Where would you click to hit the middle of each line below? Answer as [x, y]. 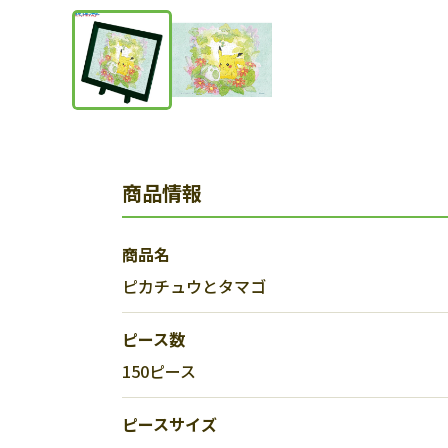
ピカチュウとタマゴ [194, 286]
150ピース [159, 371]
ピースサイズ [169, 424]
